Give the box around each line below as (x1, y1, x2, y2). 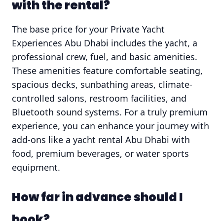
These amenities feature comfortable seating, (12, 64, 203, 76)
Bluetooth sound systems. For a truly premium (12, 106, 208, 118)
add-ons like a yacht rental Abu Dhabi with (12, 133, 190, 146)
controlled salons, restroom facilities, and (12, 92, 186, 104)
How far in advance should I (12, 188, 183, 205)
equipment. (12, 161, 60, 173)
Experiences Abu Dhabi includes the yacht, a (12, 37, 197, 49)
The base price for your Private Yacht (12, 23, 165, 35)
